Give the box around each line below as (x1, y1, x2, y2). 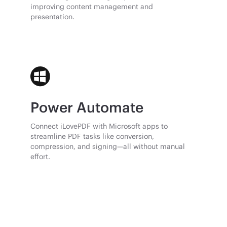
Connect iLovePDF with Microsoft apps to (30, 122, 168, 131)
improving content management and (30, 2, 154, 11)
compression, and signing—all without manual (30, 142, 185, 151)
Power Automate (30, 99, 144, 116)
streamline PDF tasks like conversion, (30, 132, 155, 141)
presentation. (30, 12, 75, 21)
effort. (30, 152, 51, 161)
